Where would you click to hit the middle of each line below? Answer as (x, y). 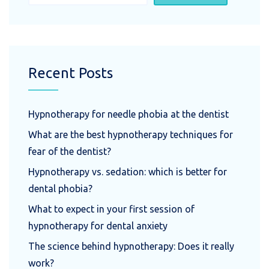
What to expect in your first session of (111, 209)
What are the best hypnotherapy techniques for (131, 134)
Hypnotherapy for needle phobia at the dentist (130, 114)
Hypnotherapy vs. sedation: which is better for (128, 171)
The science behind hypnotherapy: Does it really (131, 246)
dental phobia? (60, 188)
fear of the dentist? (70, 151)
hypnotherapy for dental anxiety (98, 225)
